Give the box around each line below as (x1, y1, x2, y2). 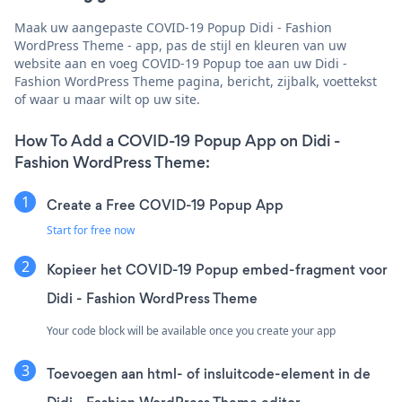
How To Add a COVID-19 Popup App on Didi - (14, 129, 340, 152)
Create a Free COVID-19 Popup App (47, 195, 284, 214)
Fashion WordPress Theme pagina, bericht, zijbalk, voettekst (14, 72, 377, 90)
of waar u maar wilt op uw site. (14, 90, 200, 108)
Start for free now (47, 222, 135, 238)
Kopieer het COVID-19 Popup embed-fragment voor (47, 259, 388, 279)
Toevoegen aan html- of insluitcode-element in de (47, 363, 371, 383)
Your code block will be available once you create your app (47, 322, 336, 338)
